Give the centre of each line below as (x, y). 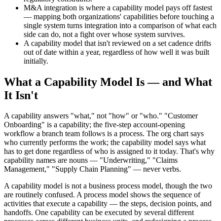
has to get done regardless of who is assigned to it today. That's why (109, 151)
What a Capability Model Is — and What (108, 82)
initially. (36, 61)
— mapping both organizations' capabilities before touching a (119, 16)
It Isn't (21, 95)
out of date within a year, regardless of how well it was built (116, 52)
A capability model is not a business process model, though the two (108, 186)
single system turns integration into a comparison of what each (120, 25)
